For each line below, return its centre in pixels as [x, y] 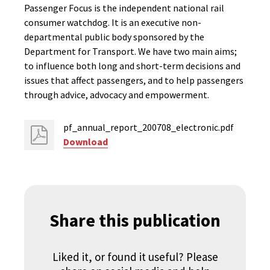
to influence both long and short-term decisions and [132, 66]
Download [86, 142]
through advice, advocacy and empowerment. [117, 95]
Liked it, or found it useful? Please [135, 257]
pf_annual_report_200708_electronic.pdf [149, 127]
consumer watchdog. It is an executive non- [113, 22]
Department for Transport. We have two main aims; [130, 51]
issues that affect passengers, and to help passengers [134, 80]
